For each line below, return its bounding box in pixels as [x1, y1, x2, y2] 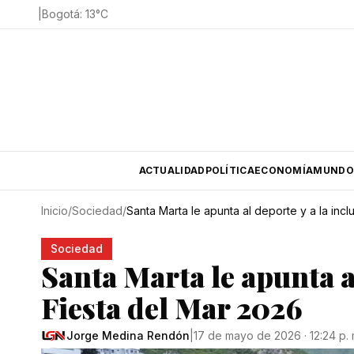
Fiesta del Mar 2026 [41, 288, 303, 326]
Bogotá [42, 7, 80, 21]
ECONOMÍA [254, 164, 314, 176]
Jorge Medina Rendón [66, 329, 190, 342]
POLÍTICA [205, 164, 254, 176]
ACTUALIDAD [138, 164, 205, 176]
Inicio [41, 204, 68, 217]
